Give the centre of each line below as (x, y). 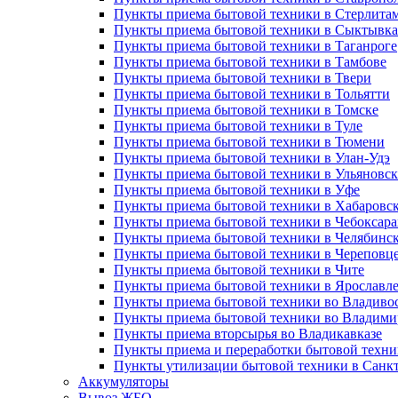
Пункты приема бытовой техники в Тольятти (252, 94)
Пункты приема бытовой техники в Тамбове (250, 62)
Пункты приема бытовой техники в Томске (246, 110)
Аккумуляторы (123, 382)
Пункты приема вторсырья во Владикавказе (248, 334)
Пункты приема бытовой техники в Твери (243, 78)
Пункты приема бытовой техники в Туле (238, 126)
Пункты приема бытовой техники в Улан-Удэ (252, 158)
